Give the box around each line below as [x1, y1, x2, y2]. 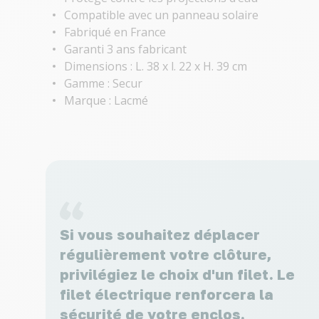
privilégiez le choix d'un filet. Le [60, 265, 295, 283]
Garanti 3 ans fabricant [64, 41, 187, 58]
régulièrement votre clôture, [60, 245, 271, 263]
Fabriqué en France [64, 24, 166, 41]
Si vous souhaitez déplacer [60, 225, 260, 243]
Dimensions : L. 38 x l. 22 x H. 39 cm [64, 58, 247, 75]
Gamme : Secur [64, 75, 142, 92]
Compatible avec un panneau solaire [64, 7, 258, 23]
